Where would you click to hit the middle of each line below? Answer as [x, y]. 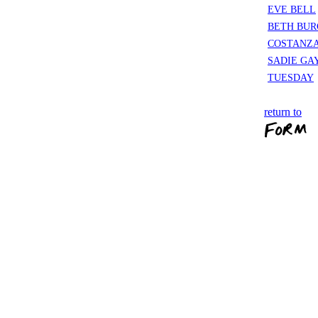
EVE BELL [292, 10]
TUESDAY [291, 78]
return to [283, 112]
